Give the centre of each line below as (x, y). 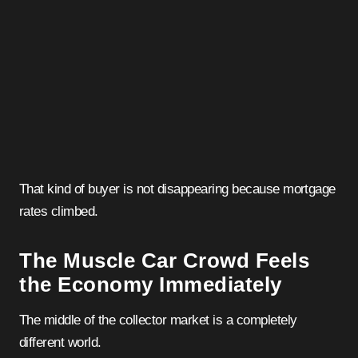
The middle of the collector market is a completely (158, 320)
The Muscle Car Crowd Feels (164, 260)
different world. (60, 342)
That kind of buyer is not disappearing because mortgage (177, 189)
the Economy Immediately (151, 284)
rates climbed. (59, 211)
